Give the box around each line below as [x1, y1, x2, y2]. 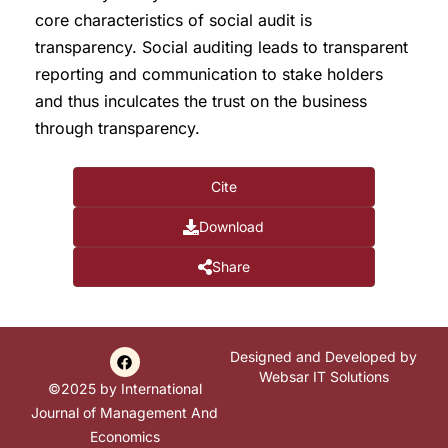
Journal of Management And [31, 404, 218, 422]
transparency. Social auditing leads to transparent [35, 37, 408, 58]
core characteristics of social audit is [35, 10, 312, 31]
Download [199, 218, 265, 236]
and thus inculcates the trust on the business [35, 91, 367, 112]
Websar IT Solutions [258, 368, 389, 386]
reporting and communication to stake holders [35, 64, 383, 85]
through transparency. [35, 118, 200, 139]
